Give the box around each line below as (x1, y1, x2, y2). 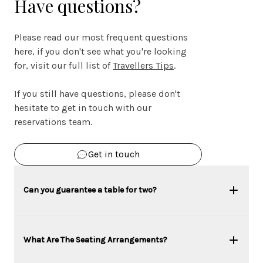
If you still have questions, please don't (14, 87, 180, 99)
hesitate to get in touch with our (14, 102, 151, 113)
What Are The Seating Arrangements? (23, 234, 167, 245)
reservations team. (14, 116, 92, 127)
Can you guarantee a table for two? (23, 184, 157, 195)
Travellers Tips (113, 59, 174, 71)
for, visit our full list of (14, 59, 113, 71)
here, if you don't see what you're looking (14, 45, 187, 57)
